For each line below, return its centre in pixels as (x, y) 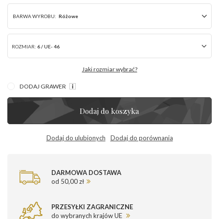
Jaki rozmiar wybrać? (109, 69)
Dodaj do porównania (142, 138)
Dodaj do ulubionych (76, 138)
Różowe (68, 16)
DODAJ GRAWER (43, 87)
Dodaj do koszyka (109, 111)
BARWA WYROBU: (34, 16)
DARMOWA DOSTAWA (86, 173)
